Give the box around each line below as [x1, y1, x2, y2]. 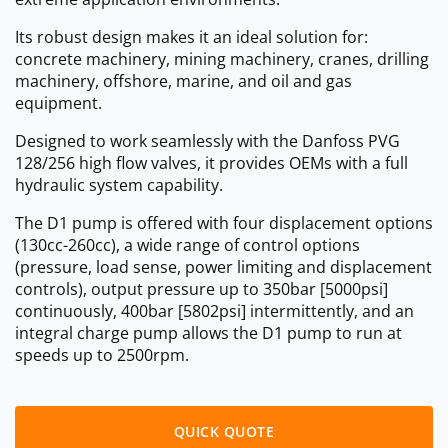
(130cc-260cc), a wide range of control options [15, 233, 360, 256]
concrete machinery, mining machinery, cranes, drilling [15, 47, 429, 70]
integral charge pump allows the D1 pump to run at [15, 321, 402, 344]
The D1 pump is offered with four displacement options [15, 211, 433, 234]
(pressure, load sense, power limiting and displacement [15, 255, 432, 278]
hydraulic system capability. [15, 173, 223, 196]
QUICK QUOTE [173, 421, 275, 441]
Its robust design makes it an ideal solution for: [15, 25, 368, 48]
